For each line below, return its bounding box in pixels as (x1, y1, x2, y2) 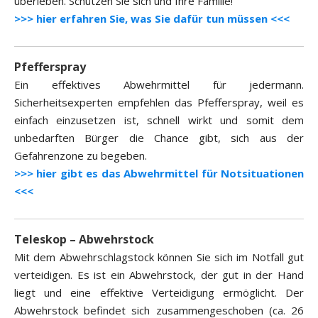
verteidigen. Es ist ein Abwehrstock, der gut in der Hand (14, 268, 304, 283)
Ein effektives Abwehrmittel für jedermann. (14, 77, 304, 92)
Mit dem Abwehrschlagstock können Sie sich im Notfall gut (14, 250, 304, 265)
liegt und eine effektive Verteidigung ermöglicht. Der (14, 285, 304, 300)
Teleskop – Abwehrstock (14, 231, 154, 248)
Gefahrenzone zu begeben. (14, 148, 147, 163)
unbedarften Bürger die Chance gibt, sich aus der (14, 131, 304, 146)
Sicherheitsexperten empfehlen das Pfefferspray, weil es (14, 95, 304, 110)
